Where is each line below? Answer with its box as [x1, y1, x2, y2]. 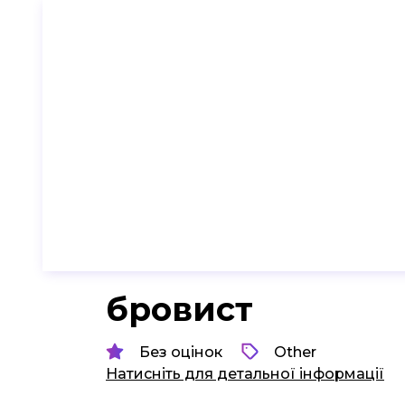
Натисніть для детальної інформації [106, 365, 384, 382]
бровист [106, 289, 253, 329]
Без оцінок [139, 343, 222, 361]
